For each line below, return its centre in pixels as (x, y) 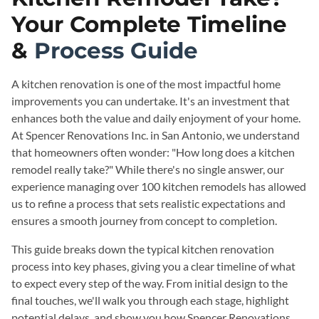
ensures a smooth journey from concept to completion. (144, 220)
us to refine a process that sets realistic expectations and (148, 203)
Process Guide (116, 51)
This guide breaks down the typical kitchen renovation (143, 249)
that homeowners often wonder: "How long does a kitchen (153, 152)
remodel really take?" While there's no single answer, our (148, 169)
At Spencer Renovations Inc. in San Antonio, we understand (156, 135)
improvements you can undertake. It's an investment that (151, 101)
